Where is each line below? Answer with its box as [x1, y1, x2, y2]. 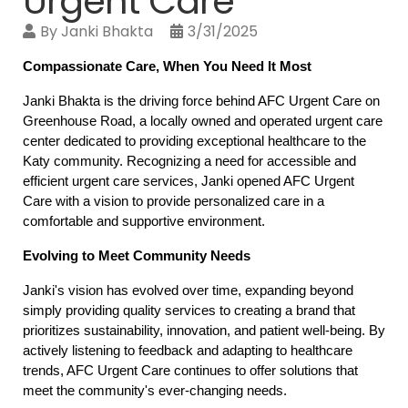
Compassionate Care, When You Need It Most [23, 59, 311, 74]
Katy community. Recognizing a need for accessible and [23, 154, 356, 168]
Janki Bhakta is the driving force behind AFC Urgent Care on [23, 94, 380, 108]
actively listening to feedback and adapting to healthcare [23, 343, 352, 358]
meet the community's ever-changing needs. [23, 383, 287, 398]
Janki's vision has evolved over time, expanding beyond [23, 283, 353, 298]
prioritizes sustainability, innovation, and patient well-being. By [23, 323, 385, 338]
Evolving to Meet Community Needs [23, 249, 250, 263]
